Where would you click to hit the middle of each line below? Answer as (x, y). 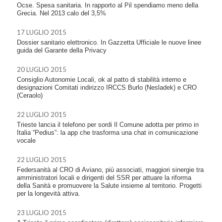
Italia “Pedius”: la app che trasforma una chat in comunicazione (108, 132)
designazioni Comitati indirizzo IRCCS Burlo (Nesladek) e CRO (107, 87)
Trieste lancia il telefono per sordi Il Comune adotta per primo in (108, 124)
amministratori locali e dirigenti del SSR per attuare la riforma (104, 177)
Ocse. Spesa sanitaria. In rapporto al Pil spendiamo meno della (108, 5)
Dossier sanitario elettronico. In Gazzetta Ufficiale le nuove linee (109, 42)
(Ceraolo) (30, 95)
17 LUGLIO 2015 (42, 32)
